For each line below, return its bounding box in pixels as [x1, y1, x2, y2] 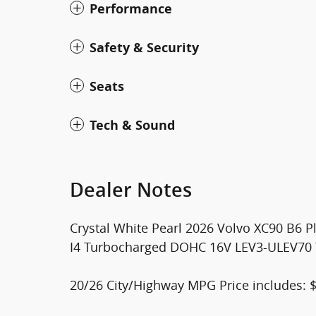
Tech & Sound [90, 116, 175, 134]
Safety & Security [90, 38, 199, 56]
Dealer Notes [70, 178, 192, 201]
